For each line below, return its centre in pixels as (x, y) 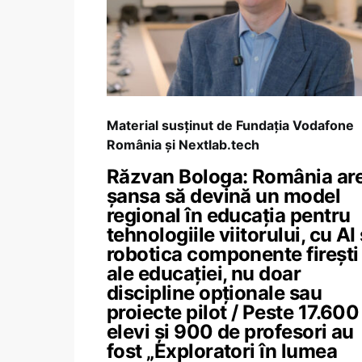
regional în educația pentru (229, 215)
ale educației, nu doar (204, 274)
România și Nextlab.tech (183, 145)
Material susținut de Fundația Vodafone (230, 125)
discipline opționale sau (215, 293)
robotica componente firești (233, 254)
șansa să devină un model (224, 196)
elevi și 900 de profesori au (230, 332)
